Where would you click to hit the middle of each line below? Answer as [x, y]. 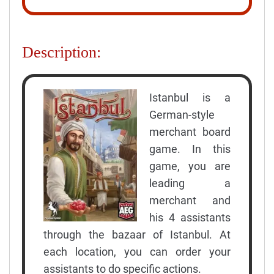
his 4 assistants [190, 217]
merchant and [190, 200]
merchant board [190, 131]
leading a [190, 183]
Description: [61, 52]
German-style [182, 114]
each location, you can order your [137, 251]
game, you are [190, 166]
